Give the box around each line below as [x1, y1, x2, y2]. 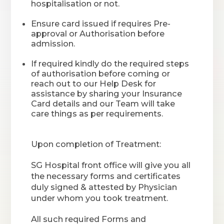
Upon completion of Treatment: [31, 139, 161, 149]
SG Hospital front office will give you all [31, 160, 191, 170]
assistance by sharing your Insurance [31, 88, 182, 98]
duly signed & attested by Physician [31, 182, 177, 192]
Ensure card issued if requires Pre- [31, 18, 171, 28]
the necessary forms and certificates [31, 171, 181, 181]
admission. [31, 38, 75, 48]
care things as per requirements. [31, 108, 163, 118]
